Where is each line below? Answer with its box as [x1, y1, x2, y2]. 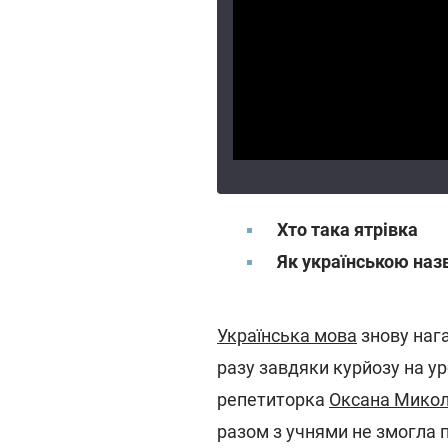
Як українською [277, 251, 409, 272]
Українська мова [217, 325, 357, 346]
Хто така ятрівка [277, 219, 418, 240]
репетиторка [217, 389, 329, 410]
